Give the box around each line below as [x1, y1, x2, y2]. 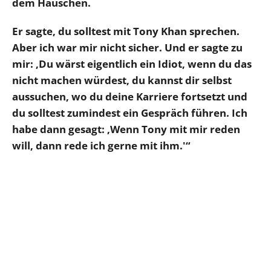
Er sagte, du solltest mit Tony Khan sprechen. [12, 24, 240, 38]
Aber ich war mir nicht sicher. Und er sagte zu [12, 40, 243, 54]
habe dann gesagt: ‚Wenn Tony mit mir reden [12, 122, 240, 136]
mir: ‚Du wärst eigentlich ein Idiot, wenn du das [12, 56, 252, 71]
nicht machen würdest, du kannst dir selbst [12, 73, 232, 87]
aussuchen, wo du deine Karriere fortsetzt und [12, 89, 247, 103]
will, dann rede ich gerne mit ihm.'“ [12, 138, 191, 152]
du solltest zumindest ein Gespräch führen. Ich [12, 105, 247, 120]
